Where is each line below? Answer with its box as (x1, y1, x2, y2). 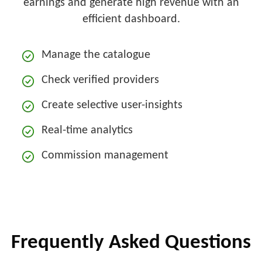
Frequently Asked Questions (11, 233, 251, 254)
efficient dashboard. (82, 13, 180, 26)
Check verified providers (42, 74, 160, 87)
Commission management (42, 150, 169, 162)
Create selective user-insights (42, 99, 183, 112)
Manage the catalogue (42, 49, 151, 61)
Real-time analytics (42, 125, 133, 137)
